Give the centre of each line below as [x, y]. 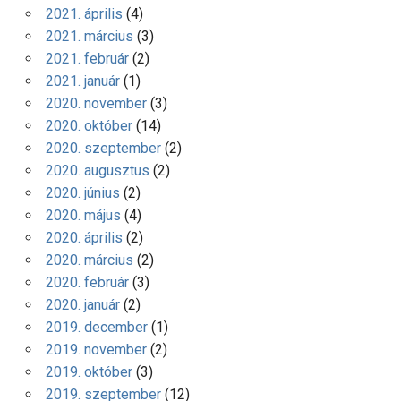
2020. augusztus [97, 170]
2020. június [82, 192]
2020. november [96, 103]
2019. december [96, 327]
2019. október [89, 371]
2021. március [89, 36]
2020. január [82, 304]
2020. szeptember [103, 148]
